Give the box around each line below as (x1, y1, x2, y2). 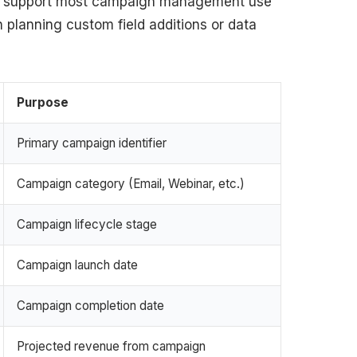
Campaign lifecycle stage (17, 216, 157, 232)
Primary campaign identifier (17, 135, 167, 151)
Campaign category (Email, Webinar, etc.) (17, 175, 245, 191)
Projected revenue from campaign (17, 338, 206, 354)
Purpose (17, 94, 69, 110)
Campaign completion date (17, 297, 164, 313)
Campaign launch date (17, 257, 138, 273)
